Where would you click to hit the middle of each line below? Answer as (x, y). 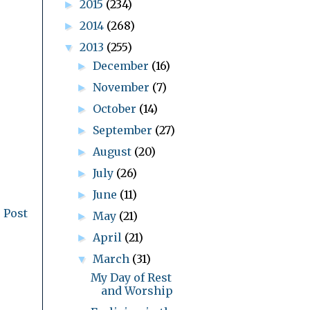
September (124, 130)
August (114, 151)
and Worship (137, 290)
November (123, 87)
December (122, 65)
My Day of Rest (131, 277)
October (116, 108)
